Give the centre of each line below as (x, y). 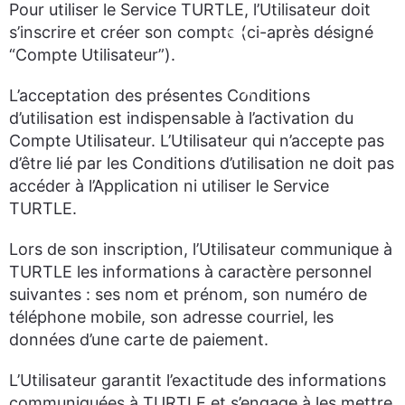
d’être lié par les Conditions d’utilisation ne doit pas (202, 163)
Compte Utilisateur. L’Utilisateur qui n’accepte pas (197, 141)
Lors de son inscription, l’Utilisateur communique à (201, 249)
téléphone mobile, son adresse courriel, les (171, 317)
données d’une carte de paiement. (139, 339)
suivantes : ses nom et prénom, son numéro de (188, 294)
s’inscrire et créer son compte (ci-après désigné (191, 32)
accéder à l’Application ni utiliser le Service (169, 186)
